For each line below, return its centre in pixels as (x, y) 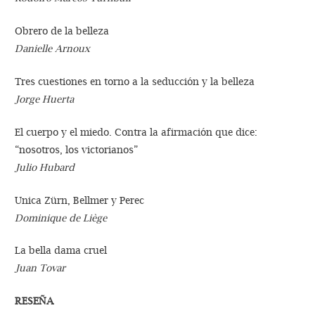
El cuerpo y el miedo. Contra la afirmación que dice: (136, 132)
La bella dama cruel (61, 251)
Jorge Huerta (45, 99)
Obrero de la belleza (62, 31)
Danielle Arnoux (53, 48)
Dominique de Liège (61, 218)
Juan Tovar (40, 268)
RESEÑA (34, 301)
